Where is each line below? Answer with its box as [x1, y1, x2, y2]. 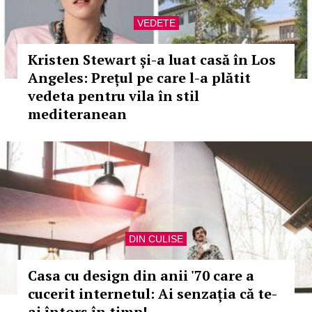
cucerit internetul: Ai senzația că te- [28, 284, 277, 303]
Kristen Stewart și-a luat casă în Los [28, 50, 276, 69]
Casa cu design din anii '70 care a [28, 266, 254, 285]
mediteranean [28, 104, 127, 123]
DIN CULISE [129, 233, 183, 244]
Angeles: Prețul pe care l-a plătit [28, 68, 251, 87]
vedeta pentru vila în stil [28, 86, 199, 105]
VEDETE [136, 17, 175, 29]
